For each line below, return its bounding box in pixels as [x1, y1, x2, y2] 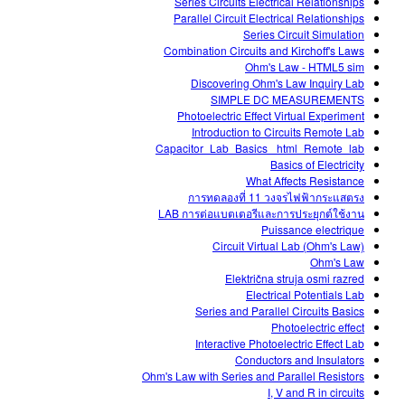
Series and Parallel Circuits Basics [195, 303, 364, 319]
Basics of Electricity [270, 156, 364, 173]
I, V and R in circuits [268, 384, 364, 400]
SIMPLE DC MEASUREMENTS [211, 91, 364, 108]
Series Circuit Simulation [243, 26, 364, 42]
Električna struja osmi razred [225, 270, 364, 287]
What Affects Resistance [246, 173, 364, 189]
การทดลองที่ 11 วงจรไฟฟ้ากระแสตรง [188, 189, 364, 205]
